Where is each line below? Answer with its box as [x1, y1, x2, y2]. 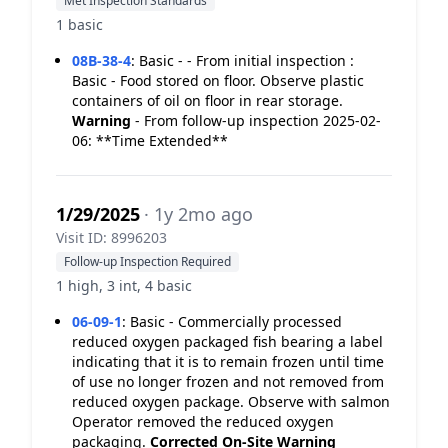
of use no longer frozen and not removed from [72, 372, 384, 391]
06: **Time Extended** [72, 131, 228, 150]
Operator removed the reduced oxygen [72, 412, 334, 431]
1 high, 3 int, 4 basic [56, 276, 192, 295]
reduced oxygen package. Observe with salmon [72, 392, 390, 411]
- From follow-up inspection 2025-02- [131, 111, 381, 130]
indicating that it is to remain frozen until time [72, 352, 384, 371]
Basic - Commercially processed [130, 312, 342, 331]
